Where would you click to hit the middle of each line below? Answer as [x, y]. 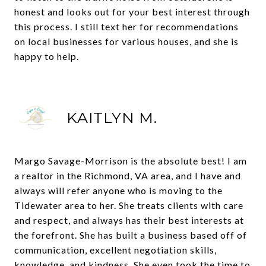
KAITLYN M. [112, 118]
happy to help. [47, 56]
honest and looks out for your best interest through [132, 12]
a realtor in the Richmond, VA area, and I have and [128, 175]
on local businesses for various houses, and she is [126, 41]
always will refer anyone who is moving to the [118, 190]
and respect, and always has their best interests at [129, 220]
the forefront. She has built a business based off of [131, 235]
